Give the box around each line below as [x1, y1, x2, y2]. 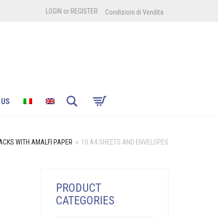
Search [78, 94, 100, 104]
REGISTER [71, 7, 98, 15]
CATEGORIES [55, 194, 114, 207]
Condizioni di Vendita [105, 8, 163, 16]
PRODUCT [55, 181, 101, 195]
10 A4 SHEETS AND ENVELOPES [81, 138, 168, 146]
